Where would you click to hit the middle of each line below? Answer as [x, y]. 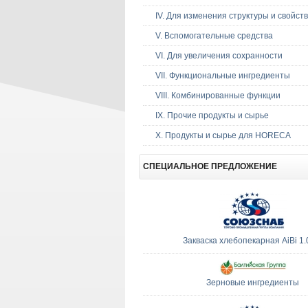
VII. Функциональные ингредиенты [223, 76]
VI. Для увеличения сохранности [219, 56]
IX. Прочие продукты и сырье [212, 115]
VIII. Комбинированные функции [218, 96]
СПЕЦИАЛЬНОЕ [176, 166]
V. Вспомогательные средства [214, 36]
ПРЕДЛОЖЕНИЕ [243, 166]
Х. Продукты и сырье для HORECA [223, 135]
